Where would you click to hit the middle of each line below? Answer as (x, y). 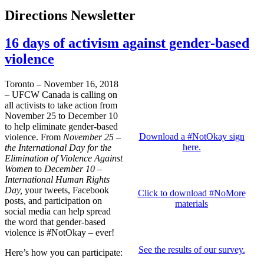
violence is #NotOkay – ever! (60, 233)
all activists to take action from (61, 105)
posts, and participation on (53, 201)
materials (192, 204)
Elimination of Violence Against (64, 159)
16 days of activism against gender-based (127, 43)
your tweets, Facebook (67, 190)
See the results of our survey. (192, 250)
